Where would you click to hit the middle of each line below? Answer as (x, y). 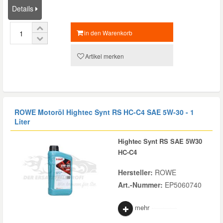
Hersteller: (136, 172)
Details (24, 8)
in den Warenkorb (109, 33)
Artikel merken (104, 56)
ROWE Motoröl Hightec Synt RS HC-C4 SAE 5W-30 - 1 (104, 112)
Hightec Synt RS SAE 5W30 (160, 141)
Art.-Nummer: (141, 185)
